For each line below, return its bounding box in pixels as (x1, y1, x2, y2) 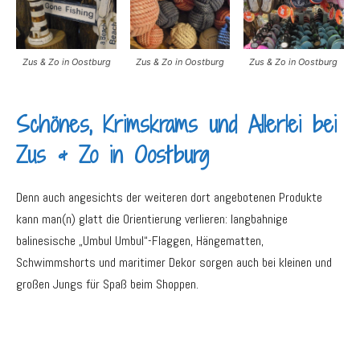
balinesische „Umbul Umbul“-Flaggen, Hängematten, (16, 231, 264, 249)
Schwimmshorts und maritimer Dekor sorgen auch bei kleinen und (16, 253, 332, 271)
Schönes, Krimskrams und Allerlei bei (16, 108, 337, 140)
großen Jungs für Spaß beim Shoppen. (16, 275, 198, 292)
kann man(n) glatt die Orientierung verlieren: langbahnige (16, 210, 288, 227)
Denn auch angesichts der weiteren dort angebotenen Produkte (16, 188, 322, 206)
